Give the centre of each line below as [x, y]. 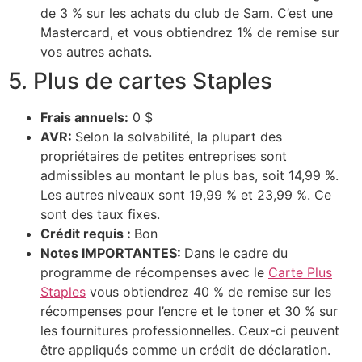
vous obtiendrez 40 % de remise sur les [208, 291]
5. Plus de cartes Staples [140, 80]
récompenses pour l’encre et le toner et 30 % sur [189, 311]
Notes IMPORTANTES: [112, 253]
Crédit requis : [87, 233]
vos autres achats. [96, 51]
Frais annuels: [84, 117]
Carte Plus [300, 272]
